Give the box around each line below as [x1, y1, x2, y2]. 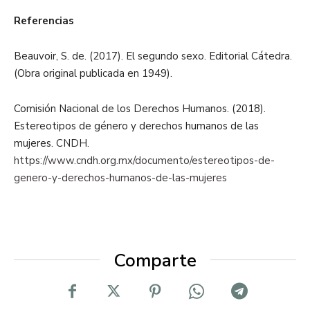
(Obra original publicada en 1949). [14, 66, 172, 80]
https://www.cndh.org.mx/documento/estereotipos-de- [14, 154, 275, 167]
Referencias [14, 14, 74, 28]
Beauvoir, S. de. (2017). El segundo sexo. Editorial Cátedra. [14, 49, 292, 63]
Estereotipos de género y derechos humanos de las [14, 119, 259, 133]
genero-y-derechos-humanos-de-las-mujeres [14, 171, 227, 185]
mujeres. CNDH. [14, 136, 89, 150]
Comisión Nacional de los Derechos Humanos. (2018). [14, 102, 266, 116]
